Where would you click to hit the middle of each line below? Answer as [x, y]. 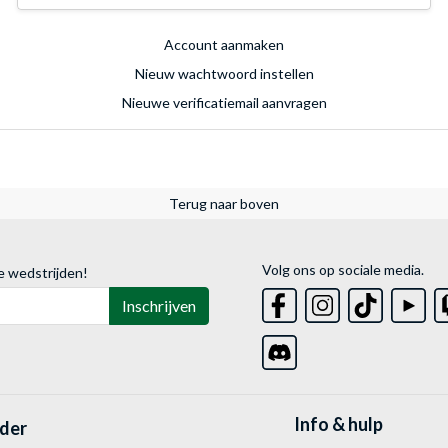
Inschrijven [159, 306]
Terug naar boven [224, 204]
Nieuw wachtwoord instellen [224, 74]
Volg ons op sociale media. [343, 270]
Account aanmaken [224, 45]
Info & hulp [338, 424]
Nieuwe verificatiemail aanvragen [224, 103]
